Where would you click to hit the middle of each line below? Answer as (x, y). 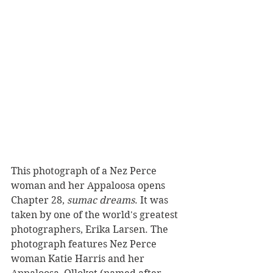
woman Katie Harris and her (79, 259)
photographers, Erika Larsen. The (91, 230)
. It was (153, 200)
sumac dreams (101, 200)
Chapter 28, (39, 200)
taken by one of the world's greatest (96, 215)
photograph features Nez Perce (85, 244)
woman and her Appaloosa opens (89, 186)
